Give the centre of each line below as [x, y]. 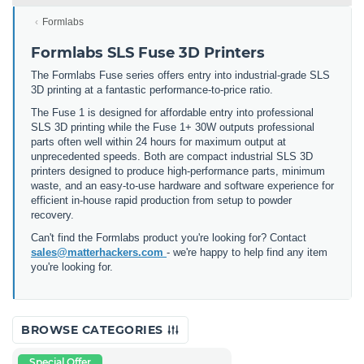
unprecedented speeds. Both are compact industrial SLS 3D [172, 156]
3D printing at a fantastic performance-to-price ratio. [152, 89]
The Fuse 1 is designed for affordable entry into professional [172, 112]
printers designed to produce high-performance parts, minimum [178, 171]
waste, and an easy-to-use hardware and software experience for [182, 185]
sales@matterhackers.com [99, 252]
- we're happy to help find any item [247, 252]
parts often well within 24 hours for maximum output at [158, 141]
